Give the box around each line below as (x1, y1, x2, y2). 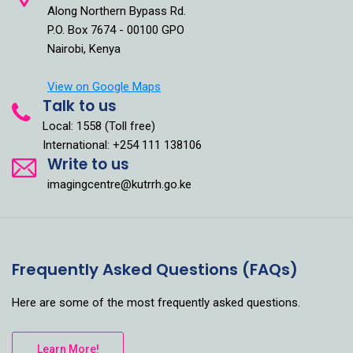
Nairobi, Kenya (47, 41, 121, 56)
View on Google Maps (47, 79, 161, 94)
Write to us (47, 153, 129, 175)
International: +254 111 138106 (43, 137, 202, 152)
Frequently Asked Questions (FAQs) (12, 258, 298, 281)
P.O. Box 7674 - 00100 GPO (47, 22, 184, 37)
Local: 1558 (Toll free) (43, 118, 155, 133)
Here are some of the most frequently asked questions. (12, 295, 300, 310)
